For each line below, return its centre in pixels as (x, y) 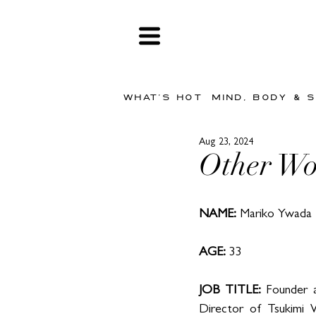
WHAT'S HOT (163, 97)
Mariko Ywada (274, 215)
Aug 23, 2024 (226, 142)
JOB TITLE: (233, 291)
